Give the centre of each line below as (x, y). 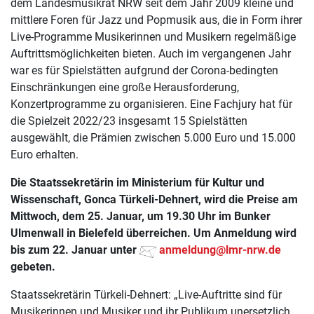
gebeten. (33, 267)
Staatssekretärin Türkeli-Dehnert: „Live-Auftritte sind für (146, 295)
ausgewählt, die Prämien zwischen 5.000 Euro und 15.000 (153, 138)
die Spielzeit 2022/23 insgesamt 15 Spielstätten (129, 121)
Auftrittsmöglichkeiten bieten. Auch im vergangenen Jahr (151, 54)
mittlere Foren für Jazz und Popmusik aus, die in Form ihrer (156, 20)
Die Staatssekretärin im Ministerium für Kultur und (137, 183)
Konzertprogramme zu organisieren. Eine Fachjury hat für (151, 104)
